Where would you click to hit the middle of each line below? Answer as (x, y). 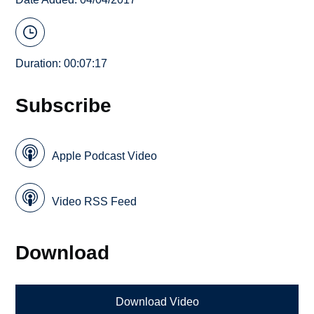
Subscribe (64, 105)
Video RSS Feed (95, 201)
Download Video (157, 302)
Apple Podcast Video (105, 156)
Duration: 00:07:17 (62, 64)
